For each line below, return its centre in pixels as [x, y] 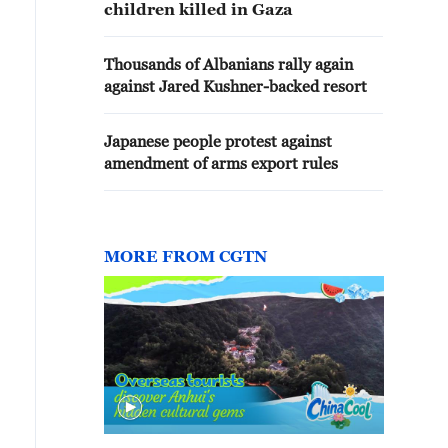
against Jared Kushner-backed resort [235, 86]
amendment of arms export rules [221, 163]
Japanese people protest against [218, 141]
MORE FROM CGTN [185, 256]
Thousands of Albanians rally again [228, 64]
